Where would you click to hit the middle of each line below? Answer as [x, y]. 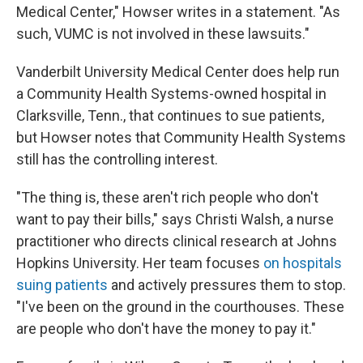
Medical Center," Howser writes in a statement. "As [178, 12]
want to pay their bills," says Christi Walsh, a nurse [175, 219]
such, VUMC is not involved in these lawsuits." [163, 34]
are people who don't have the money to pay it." [166, 329]
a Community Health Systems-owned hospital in [171, 94]
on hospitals [303, 263]
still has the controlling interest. [117, 159]
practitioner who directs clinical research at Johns [177, 241]
